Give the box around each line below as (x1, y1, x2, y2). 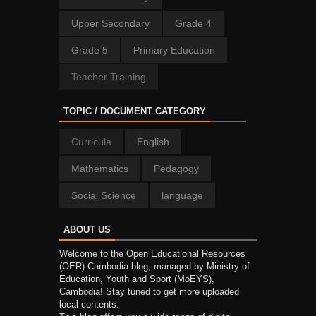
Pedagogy (154, 163, 199, 175)
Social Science (71, 190, 136, 202)
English (137, 136, 169, 148)
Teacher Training (71, 71, 146, 83)
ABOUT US (63, 224, 111, 236)
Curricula (71, 136, 111, 148)
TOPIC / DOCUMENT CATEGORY (63, 106, 206, 117)
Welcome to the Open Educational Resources (59, 248, 245, 260)
